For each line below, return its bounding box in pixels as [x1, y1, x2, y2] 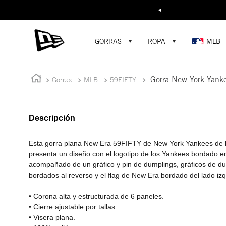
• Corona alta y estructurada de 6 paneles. [29, 192, 164, 200]
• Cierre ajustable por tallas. [29, 203, 117, 211]
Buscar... [135, 4, 166, 13]
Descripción [29, 114, 75, 122]
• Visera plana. [29, 213, 75, 221]
